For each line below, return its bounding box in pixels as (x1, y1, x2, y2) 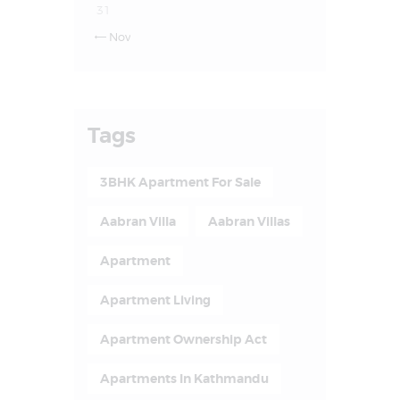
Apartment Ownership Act (99, 330, 267, 347)
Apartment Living (99, 291, 211, 308)
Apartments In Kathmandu (99, 370, 269, 387)
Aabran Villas (207, 212, 290, 229)
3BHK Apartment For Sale (99, 173, 261, 190)
